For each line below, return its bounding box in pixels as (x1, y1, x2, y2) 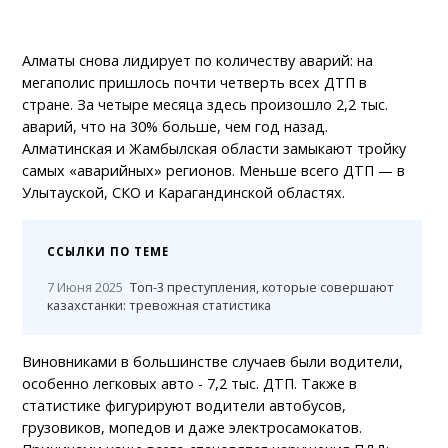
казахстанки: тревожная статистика (47, 295, 272, 314)
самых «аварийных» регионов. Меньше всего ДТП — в (22, 160, 406, 180)
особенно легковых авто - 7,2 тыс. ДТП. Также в (22, 373, 358, 393)
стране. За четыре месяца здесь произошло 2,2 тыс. (22, 94, 389, 114)
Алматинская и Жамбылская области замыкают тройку (22, 138, 407, 158)
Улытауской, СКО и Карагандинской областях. (22, 182, 346, 202)
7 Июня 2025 (47, 277, 124, 296)
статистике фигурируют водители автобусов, (22, 395, 347, 415)
